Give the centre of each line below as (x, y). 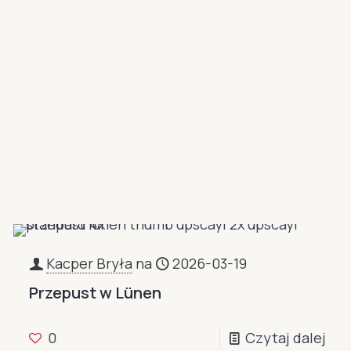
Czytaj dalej (285, 338)
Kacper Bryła (90, 264)
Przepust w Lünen (96, 293)
